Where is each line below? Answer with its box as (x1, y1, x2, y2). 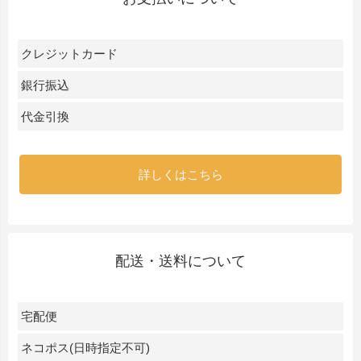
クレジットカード (21, 46, 118, 60)
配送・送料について (115, 253, 246, 270)
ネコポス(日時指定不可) (21, 341, 150, 355)
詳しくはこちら (138, 167, 223, 181)
